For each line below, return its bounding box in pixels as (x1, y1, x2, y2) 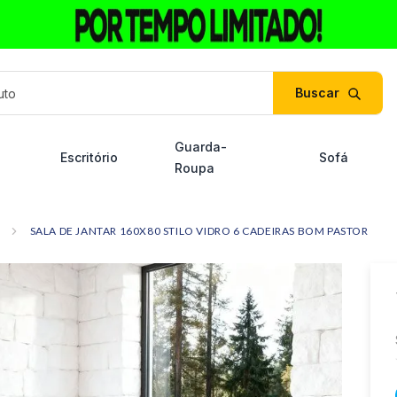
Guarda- (174, 139, 227, 154)
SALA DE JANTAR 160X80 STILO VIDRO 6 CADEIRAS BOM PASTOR (29, 224, 369, 237)
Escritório (59, 150, 118, 165)
